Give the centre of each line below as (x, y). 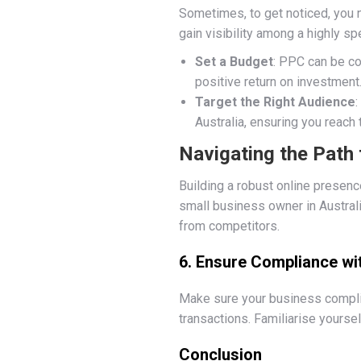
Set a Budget (234, 62)
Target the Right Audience (275, 102)
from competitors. (229, 226)
